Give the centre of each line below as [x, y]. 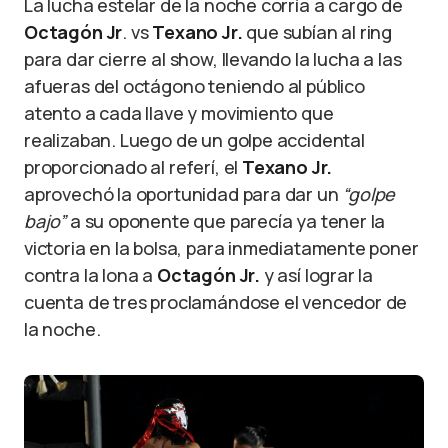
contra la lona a [90, 274]
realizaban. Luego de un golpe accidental [194, 139]
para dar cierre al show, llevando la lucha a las [213, 58]
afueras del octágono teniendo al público [194, 85]
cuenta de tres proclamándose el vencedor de [216, 301]
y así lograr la [316, 274]
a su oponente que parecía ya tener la [227, 220]
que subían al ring [317, 31]
